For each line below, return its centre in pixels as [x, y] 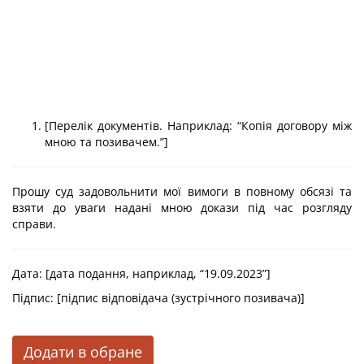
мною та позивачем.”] [106, 142]
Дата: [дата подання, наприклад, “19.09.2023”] [141, 273]
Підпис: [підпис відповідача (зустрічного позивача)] [158, 298]
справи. [34, 224]
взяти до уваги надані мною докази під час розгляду [182, 208]
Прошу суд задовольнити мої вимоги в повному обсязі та [182, 191]
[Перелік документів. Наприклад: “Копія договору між [198, 126]
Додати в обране [83, 352]
